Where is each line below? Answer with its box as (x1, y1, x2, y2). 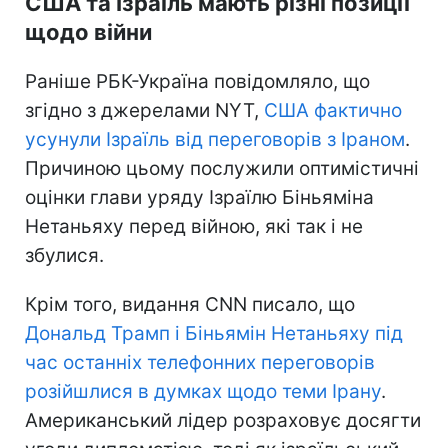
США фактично (264, 98, 402, 122)
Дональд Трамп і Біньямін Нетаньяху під (25, 321, 403, 345)
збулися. (25, 243, 104, 267)
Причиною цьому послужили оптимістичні (25, 156, 419, 180)
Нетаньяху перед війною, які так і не (25, 214, 363, 238)
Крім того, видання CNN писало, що (25, 292, 355, 316)
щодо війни (25, 18, 152, 45)
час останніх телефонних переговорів (25, 350, 375, 374)
